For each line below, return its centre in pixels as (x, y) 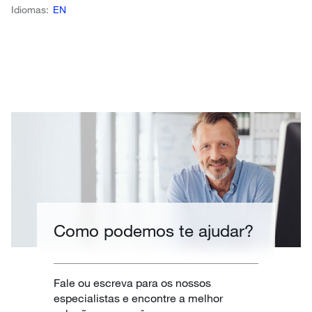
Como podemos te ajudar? (154, 230)
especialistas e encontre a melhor (139, 297)
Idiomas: (30, 9)
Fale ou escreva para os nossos (133, 282)
